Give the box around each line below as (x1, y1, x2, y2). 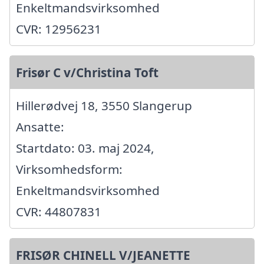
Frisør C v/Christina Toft (16, 64, 159, 81)
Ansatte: (16, 118, 64, 135)
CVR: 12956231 (16, 21, 101, 37)
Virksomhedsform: (16, 161, 123, 177)
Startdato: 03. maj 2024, (16, 140, 154, 156)
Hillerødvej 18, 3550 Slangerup (16, 97, 192, 114)
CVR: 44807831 (16, 203, 101, 220)
